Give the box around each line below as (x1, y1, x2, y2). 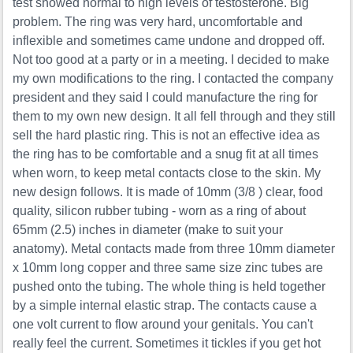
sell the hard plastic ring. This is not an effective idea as (13, 128, 321, 143)
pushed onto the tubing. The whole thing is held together (13, 280, 326, 294)
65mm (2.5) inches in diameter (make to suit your (13, 223, 284, 237)
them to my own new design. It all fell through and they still (13, 110, 336, 124)
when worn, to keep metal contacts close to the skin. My (13, 166, 321, 180)
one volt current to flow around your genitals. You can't (13, 318, 314, 332)
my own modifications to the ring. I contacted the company (13, 72, 334, 86)
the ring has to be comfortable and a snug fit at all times (13, 147, 319, 162)
